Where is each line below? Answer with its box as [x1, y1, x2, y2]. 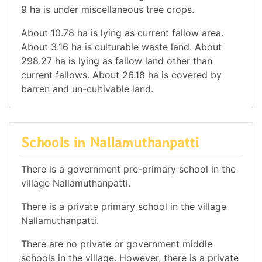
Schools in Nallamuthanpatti [21, 133, 199, 151]
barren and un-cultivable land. [21, 82, 153, 95]
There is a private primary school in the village [21, 201, 226, 213]
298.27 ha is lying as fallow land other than [21, 54, 212, 67]
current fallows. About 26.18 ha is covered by [21, 68, 222, 81]
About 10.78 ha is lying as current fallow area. [21, 26, 223, 39]
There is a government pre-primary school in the [21, 163, 236, 175]
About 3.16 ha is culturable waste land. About [21, 40, 222, 53]
